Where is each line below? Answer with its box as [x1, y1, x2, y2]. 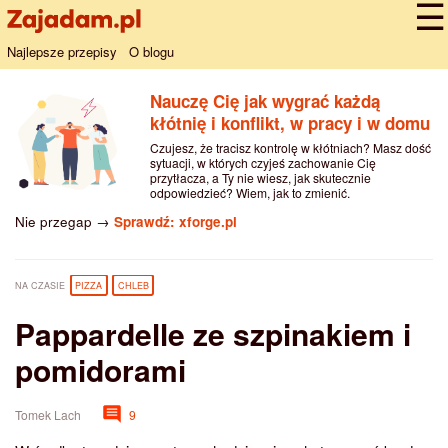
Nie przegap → [15, 212, 114, 231]
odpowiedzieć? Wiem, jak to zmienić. [149, 183, 350, 201]
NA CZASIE [15, 279, 65, 292]
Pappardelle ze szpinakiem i [15, 311, 411, 355]
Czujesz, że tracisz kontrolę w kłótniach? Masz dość [149, 138, 431, 156]
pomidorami [15, 347, 186, 391]
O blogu [129, 42, 174, 61]
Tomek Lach [15, 405, 81, 423]
